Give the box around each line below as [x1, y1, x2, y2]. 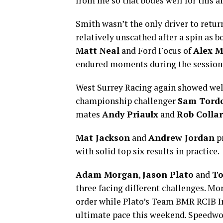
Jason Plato [142, 169, 194, 180]
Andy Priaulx [102, 109, 158, 120]
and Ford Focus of [119, 45, 193, 56]
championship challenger [76, 95, 178, 107]
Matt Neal [76, 45, 119, 56]
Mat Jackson [76, 132, 130, 143]
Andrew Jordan [148, 132, 215, 143]
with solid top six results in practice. [76, 145, 220, 157]
